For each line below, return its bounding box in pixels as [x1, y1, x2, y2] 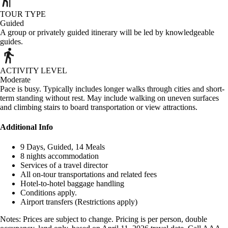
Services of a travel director [20, 161, 108, 170]
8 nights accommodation [20, 152, 99, 161]
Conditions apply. [20, 188, 77, 197]
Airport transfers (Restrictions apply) [20, 197, 137, 207]
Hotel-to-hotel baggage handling [20, 179, 124, 188]
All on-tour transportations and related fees [20, 170, 157, 179]
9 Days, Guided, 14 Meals [20, 142, 105, 152]
